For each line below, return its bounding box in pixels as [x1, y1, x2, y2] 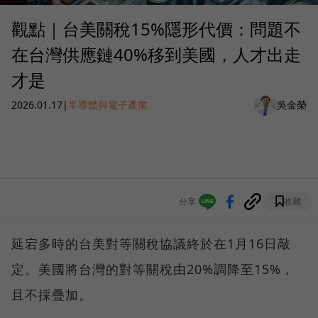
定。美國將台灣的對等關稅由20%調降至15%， [11, 261, 295, 278]
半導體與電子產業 [68, 97, 148, 111]
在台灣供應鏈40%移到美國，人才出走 [11, 43, 301, 67]
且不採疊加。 [11, 286, 92, 304]
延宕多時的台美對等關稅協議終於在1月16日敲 [11, 235, 291, 253]
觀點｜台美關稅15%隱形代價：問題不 [11, 17, 301, 41]
